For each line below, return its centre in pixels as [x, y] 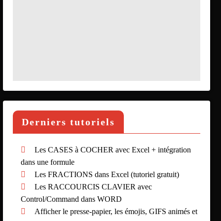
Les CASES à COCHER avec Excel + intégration [113, 149]
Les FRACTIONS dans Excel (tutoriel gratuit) [107, 174]
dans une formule [48, 162]
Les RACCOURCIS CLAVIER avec [93, 186]
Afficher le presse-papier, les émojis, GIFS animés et [116, 211]
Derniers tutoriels [69, 122]
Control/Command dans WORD [72, 199]
